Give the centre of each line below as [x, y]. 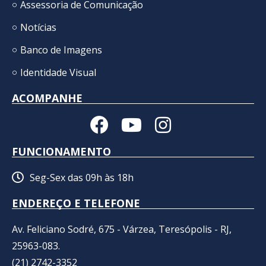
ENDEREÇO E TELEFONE [76, 203]
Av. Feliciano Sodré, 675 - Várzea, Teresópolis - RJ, [122, 229]
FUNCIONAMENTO [61, 152]
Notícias [38, 28]
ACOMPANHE [47, 98]
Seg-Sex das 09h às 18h [82, 178]
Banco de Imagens [61, 50]
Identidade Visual [58, 73]
